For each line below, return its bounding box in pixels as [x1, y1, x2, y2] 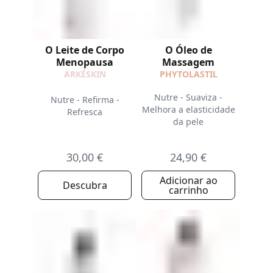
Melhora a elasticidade [141, 104, 235, 115]
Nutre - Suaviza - [154, 91, 222, 103]
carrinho [168, 183, 208, 197]
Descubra [62, 179, 107, 192]
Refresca [67, 105, 102, 118]
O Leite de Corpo [45, 43, 124, 57]
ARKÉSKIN [63, 68, 106, 80]
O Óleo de [165, 43, 212, 57]
